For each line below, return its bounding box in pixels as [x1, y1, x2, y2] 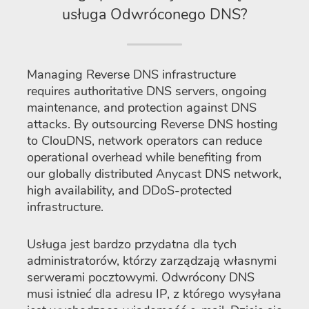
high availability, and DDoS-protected [27, 181, 232, 199]
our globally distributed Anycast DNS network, [27, 165, 281, 182]
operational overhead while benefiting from [27, 148, 261, 166]
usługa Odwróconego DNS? [61, 3, 248, 25]
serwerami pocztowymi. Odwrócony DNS [27, 268, 255, 286]
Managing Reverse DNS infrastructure [27, 66, 236, 83]
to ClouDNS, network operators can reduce [27, 132, 262, 149]
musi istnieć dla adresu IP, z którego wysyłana [27, 285, 281, 302]
